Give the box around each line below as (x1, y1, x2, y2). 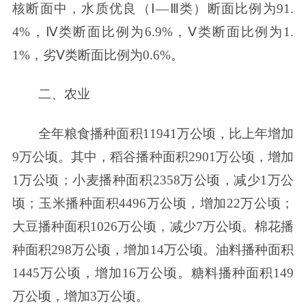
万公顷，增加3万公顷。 (12, 289, 149, 304)
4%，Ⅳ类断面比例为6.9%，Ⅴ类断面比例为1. (12, 24, 294, 39)
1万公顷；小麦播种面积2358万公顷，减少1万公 (12, 173, 294, 188)
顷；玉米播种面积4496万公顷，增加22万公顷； (12, 196, 294, 211)
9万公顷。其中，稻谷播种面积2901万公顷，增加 (12, 150, 294, 165)
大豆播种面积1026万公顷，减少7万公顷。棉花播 (12, 219, 294, 234)
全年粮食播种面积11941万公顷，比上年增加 (38, 126, 294, 141)
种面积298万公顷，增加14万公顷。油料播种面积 (12, 242, 294, 258)
